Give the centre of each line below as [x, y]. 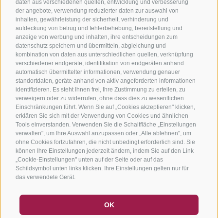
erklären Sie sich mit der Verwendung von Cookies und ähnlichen [102, 116]
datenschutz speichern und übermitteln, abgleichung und [91, 45]
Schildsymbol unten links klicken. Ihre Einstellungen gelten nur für [102, 168]
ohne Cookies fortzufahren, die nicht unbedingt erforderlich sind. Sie [105, 142]
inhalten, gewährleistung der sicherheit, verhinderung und [92, 19]
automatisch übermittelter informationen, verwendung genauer [98, 72]
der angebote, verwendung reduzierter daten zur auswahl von [97, 10]
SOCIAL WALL [100, 213]
